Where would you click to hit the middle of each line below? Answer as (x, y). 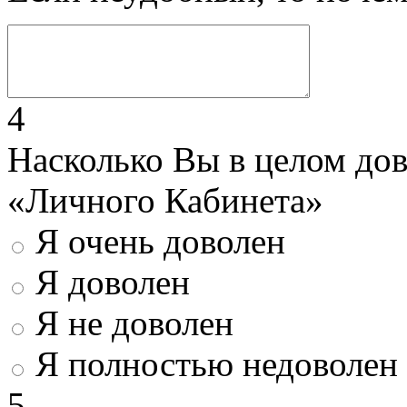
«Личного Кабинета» (165, 201)
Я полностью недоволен (217, 364)
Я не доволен (134, 323)
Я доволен (113, 283)
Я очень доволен (160, 242)
